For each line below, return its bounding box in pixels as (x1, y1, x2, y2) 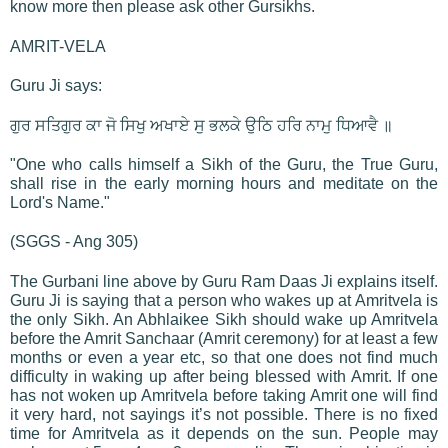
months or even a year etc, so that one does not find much (10, 348, 438, 366)
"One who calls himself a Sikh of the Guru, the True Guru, (10, 155, 438, 173)
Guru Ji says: (10, 76, 102, 94)
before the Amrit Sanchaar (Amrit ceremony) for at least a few (10, 329, 438, 347)
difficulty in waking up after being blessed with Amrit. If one (10, 367, 438, 385)
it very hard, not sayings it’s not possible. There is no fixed (10, 405, 438, 423)
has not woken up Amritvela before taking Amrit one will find (10, 386, 438, 404)
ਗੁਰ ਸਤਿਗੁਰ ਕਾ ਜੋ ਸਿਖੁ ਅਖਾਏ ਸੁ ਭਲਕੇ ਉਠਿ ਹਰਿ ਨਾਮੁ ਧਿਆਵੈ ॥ (10, 116, 393, 134)
